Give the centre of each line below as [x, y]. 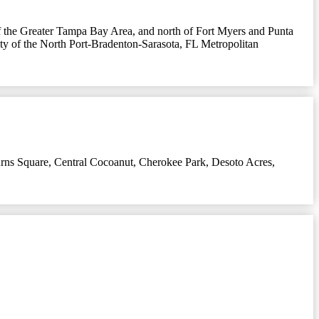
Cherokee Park [172, 162]
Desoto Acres [242, 162]
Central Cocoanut [94, 162]
